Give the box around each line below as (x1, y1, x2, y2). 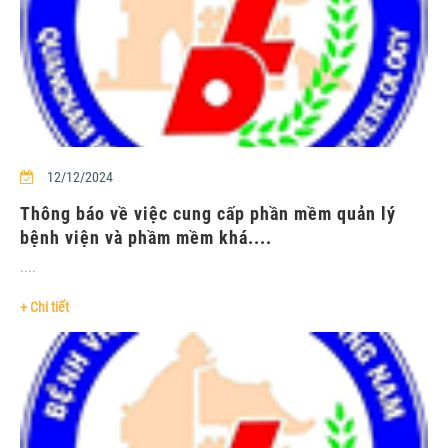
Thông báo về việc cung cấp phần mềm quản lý (20, 202, 396, 224)
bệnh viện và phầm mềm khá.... (20, 226, 272, 248)
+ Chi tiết (20, 298, 69, 315)
